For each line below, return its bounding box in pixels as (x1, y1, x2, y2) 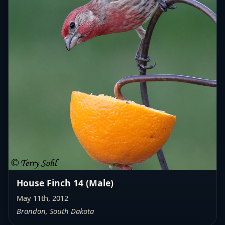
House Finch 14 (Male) (17, 176, 114, 189)
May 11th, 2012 (17, 192, 68, 203)
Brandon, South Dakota (17, 205, 94, 216)
